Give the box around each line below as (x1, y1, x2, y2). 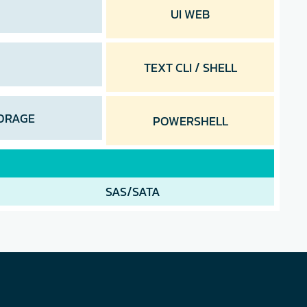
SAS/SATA (106, 182, 160, 201)
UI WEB (171, 4, 210, 23)
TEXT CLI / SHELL (143, 58, 237, 77)
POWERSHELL (152, 111, 228, 130)
